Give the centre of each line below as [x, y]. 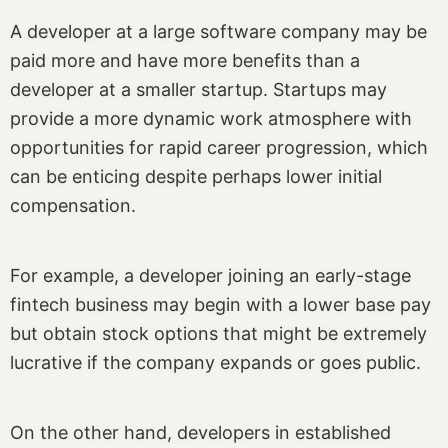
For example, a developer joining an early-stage [210, 276]
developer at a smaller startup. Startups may [198, 90]
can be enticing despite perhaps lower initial [196, 177]
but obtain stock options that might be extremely [218, 334]
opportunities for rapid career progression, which [219, 148]
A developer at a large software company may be [218, 32]
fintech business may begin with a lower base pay [220, 305]
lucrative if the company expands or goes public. [215, 363]
